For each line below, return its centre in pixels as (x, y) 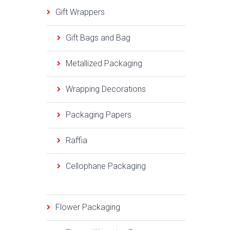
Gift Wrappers (80, 12)
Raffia (76, 140)
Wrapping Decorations (106, 89)
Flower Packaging (88, 207)
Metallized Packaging (104, 63)
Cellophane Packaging (106, 166)
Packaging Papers (99, 115)
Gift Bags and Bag (98, 38)
